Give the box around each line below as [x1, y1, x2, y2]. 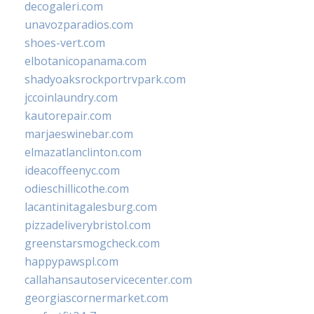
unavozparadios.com [25, 17, 133, 33]
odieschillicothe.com [25, 181, 129, 197]
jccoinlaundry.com [25, 90, 118, 106]
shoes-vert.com [25, 35, 105, 51]
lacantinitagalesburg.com [25, 199, 157, 215]
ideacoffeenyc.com [25, 163, 120, 179]
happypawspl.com [25, 254, 118, 270]
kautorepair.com [25, 108, 111, 124]
